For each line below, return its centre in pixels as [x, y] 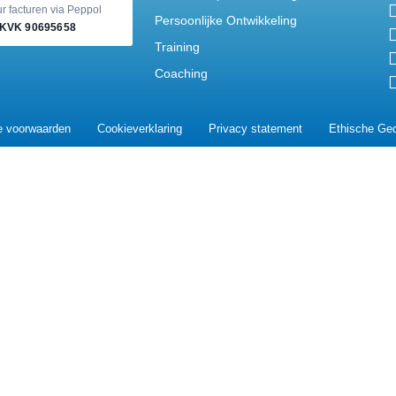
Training [177, 46]
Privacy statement [255, 129]
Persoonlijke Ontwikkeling [226, 20]
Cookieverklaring [139, 129]
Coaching [181, 73]
